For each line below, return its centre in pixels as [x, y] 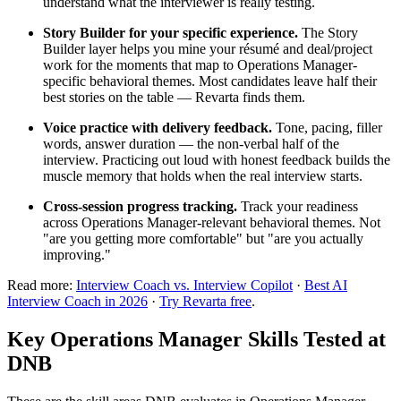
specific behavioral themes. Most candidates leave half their [210, 81]
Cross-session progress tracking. [140, 206]
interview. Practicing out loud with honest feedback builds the [217, 159]
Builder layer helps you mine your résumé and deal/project [208, 48]
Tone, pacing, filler [327, 127]
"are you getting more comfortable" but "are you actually [203, 238]
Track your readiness [298, 206]
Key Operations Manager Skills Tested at [196, 339]
